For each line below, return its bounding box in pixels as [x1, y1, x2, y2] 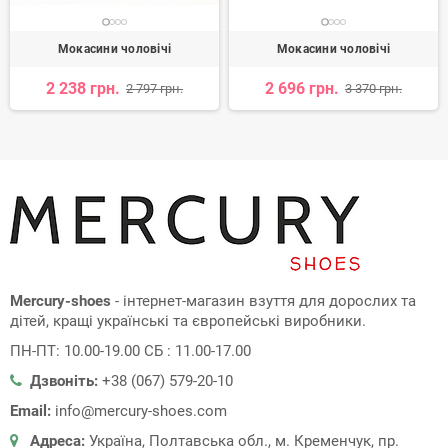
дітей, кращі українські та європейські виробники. [10, 312, 366, 331]
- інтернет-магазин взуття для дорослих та [111, 292, 416, 311]
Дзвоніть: [30, 372, 98, 391]
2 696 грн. [265, 79, 339, 99]
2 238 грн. [46, 79, 120, 99]
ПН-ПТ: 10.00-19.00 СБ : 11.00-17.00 [10, 342, 251, 361]
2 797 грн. [126, 81, 183, 97]
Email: [10, 402, 51, 421]
